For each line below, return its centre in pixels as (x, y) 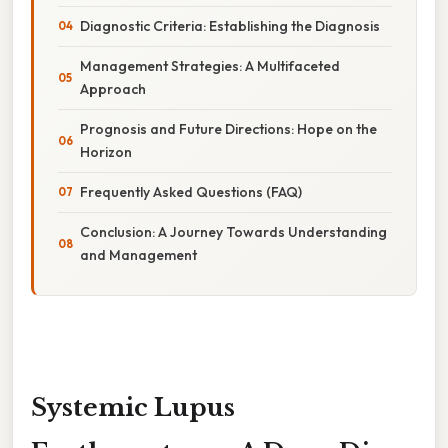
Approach (113, 88)
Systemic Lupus (133, 407)
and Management (138, 254)
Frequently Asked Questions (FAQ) (191, 191)
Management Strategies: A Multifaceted (210, 65)
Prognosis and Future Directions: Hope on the (228, 128)
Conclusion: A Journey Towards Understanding (233, 231)
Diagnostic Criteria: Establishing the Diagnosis (230, 25)
